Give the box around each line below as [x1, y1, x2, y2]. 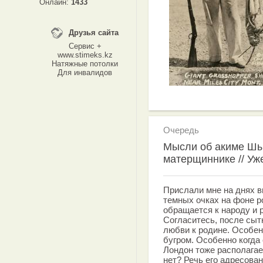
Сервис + [68, 42, 102, 50]
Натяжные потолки [52, 59, 118, 68]
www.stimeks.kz [57, 50, 113, 59]
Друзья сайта [69, 28, 119, 37]
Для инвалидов [58, 68, 112, 77]
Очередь [163, 125, 199, 135]
